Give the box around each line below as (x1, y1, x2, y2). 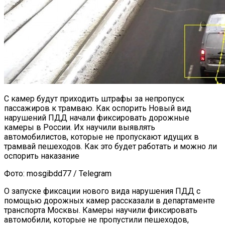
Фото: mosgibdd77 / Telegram (4, 168, 111, 178)
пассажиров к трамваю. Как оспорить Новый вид (4, 103, 191, 113)
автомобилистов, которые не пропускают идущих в (4, 132, 199, 142)
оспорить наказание (4, 151, 79, 161)
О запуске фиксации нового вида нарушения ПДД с (4, 186, 200, 196)
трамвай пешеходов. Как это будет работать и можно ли (4, 141, 217, 151)
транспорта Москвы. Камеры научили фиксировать (4, 205, 197, 215)
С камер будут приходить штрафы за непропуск (4, 93, 184, 103)
